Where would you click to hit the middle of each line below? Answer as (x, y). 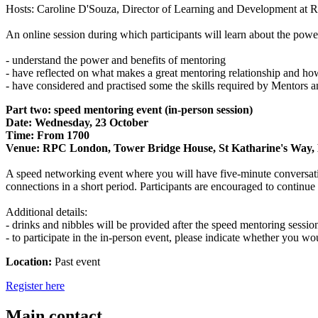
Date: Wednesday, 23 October (77, 122)
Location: (29, 261)
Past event (76, 261)
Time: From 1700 (48, 135)
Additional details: (46, 212)
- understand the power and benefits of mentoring (116, 60)
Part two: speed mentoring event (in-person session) (129, 109)
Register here (35, 285)
